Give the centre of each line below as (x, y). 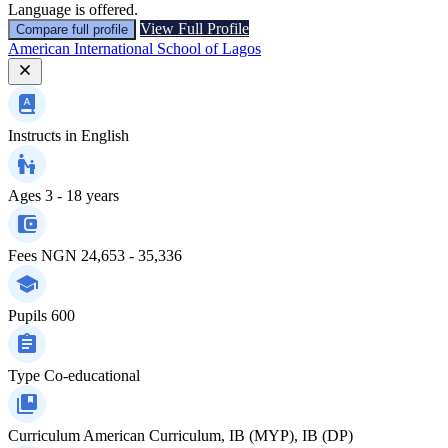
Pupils (27, 315)
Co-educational (92, 375)
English (105, 135)
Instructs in (42, 135)
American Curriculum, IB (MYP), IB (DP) (218, 435)
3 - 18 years (82, 195)
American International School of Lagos (134, 48)
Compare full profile (72, 29)
